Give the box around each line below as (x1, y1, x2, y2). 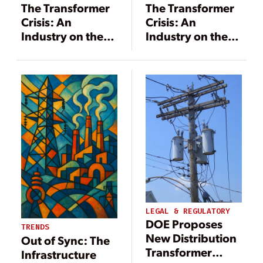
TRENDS (21, 222, 49, 232)
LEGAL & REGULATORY (146, 206, 231, 217)
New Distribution (146, 230, 237, 246)
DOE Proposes (146, 216, 223, 232)
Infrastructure (21, 246, 96, 262)
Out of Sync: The (21, 232, 110, 248)
